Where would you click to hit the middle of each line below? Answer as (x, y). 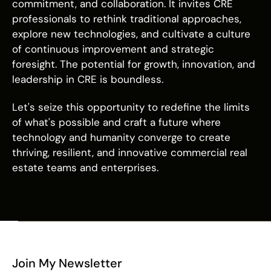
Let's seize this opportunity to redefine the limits (131, 107)
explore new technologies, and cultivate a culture (131, 34)
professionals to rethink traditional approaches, (127, 19)
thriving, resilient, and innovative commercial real (130, 152)
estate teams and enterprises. (85, 167)
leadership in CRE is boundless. (88, 80)
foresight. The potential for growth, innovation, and (134, 64)
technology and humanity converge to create (121, 137)
